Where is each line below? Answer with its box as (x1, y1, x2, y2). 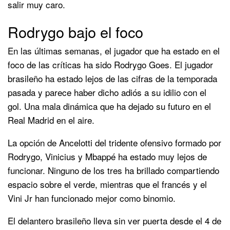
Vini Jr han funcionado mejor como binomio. (8, 191, 176, 204)
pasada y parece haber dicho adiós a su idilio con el (8, 85, 206, 99)
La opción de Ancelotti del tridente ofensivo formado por (8, 136, 221, 149)
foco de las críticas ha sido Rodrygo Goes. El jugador (8, 57, 213, 71)
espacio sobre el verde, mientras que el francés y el (8, 177, 207, 190)
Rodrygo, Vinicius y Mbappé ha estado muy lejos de (8, 149, 207, 163)
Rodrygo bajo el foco (8, 21, 143, 42)
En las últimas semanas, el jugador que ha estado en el (8, 44, 220, 57)
